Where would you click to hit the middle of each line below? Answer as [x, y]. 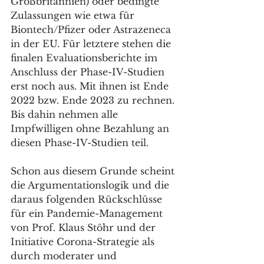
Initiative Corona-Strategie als [84, 242]
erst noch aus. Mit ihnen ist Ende [91, 86]
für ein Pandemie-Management [88, 213]
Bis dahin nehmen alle [66, 114]
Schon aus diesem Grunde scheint [94, 171]
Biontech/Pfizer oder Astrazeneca [92, 29]
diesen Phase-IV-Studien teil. [80, 143]
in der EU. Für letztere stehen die [92, 44]
